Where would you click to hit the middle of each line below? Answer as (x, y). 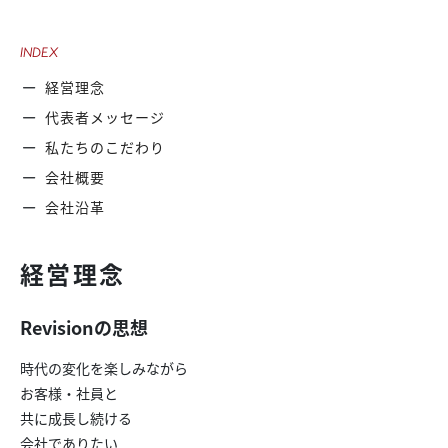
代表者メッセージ (105, 116)
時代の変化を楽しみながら (104, 367)
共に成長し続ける (76, 417)
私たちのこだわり (105, 146)
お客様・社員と (69, 392)
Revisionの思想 (84, 326)
